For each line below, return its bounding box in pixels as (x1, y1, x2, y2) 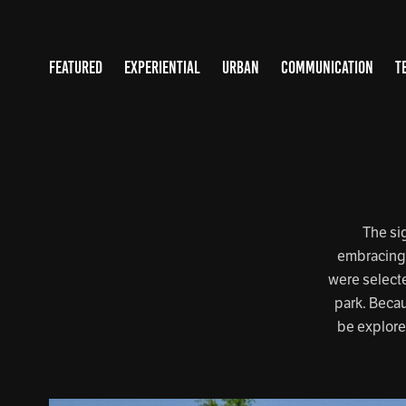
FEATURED (48, 58, 102, 77)
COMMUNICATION (280, 58, 373, 77)
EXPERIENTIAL (123, 58, 200, 77)
